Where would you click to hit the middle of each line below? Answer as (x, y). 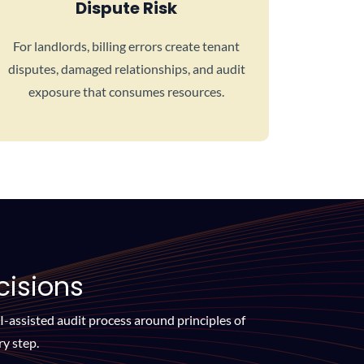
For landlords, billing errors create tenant (127, 46)
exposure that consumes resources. (127, 91)
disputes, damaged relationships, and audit (126, 69)
